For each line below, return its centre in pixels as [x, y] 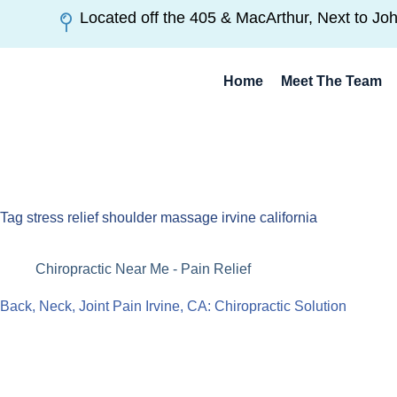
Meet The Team [332, 81]
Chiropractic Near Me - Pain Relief [143, 269]
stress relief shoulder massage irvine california [170, 217]
